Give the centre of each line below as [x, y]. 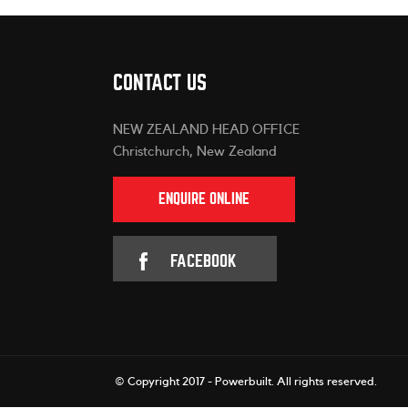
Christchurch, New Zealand [194, 152]
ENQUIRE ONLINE [204, 199]
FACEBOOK [203, 260]
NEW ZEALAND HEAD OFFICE [206, 130]
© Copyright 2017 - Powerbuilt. [196, 382]
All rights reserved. [327, 382]
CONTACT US [159, 83]
